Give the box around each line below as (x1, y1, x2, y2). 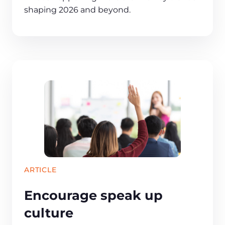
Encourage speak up (24, 187, 163, 203)
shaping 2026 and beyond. (24, 5, 131, 15)
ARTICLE (24, 165, 57, 175)
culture (24, 204, 73, 220)
